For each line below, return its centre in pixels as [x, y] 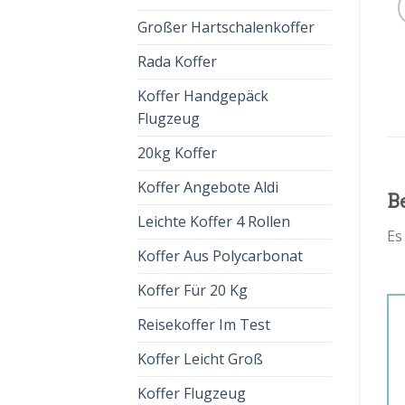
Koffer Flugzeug [192, 393]
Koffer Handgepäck [203, 96]
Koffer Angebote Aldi [208, 187]
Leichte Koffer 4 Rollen [214, 221]
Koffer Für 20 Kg [193, 290]
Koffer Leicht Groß [200, 359]
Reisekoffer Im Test [204, 325]
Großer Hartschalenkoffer [226, 27]
